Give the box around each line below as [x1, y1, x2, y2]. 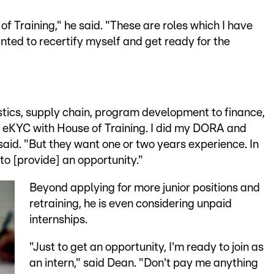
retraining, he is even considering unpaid [29, 198, 232, 210]
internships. [29, 213, 87, 226]
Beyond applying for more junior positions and [29, 182, 260, 194]
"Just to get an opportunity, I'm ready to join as [29, 241, 264, 253]
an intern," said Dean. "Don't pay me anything [29, 257, 258, 269]
